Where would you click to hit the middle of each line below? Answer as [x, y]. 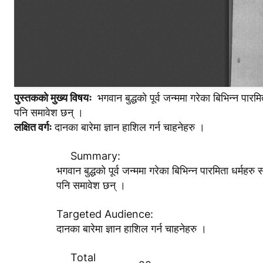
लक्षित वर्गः [33, 127]
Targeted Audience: [105, 214]
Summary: [95, 156]
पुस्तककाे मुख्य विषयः [53, 98]
